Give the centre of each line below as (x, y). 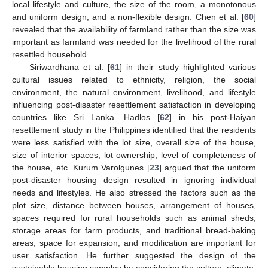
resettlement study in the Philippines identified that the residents (134, 130)
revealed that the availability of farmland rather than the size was (134, 30)
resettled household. (51, 55)
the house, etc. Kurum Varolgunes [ (81, 168)
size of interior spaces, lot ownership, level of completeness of (134, 155)
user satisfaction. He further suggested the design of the (134, 256)
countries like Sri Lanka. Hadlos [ (86, 118)
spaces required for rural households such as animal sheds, (134, 218)
